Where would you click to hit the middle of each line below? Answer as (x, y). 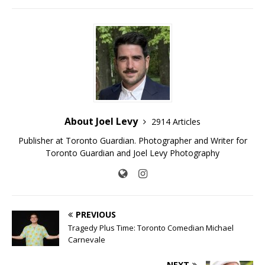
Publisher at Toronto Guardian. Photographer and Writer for (132, 141)
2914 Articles (176, 122)
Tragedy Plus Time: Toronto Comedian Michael (151, 228)
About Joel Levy (102, 122)
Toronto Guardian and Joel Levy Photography (132, 153)
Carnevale (87, 240)
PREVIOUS (96, 215)
